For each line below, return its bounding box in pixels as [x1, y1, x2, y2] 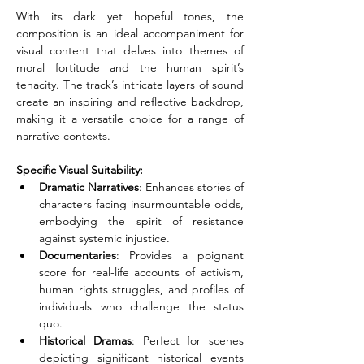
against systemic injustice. [39, 231, 173, 245]
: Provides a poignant [116, 248, 244, 262]
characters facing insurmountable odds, [39, 197, 244, 211]
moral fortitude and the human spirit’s [16, 60, 244, 75]
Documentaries [39, 248, 116, 262]
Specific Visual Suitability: [16, 162, 143, 177]
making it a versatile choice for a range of [16, 111, 244, 126]
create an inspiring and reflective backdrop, [16, 94, 244, 109]
